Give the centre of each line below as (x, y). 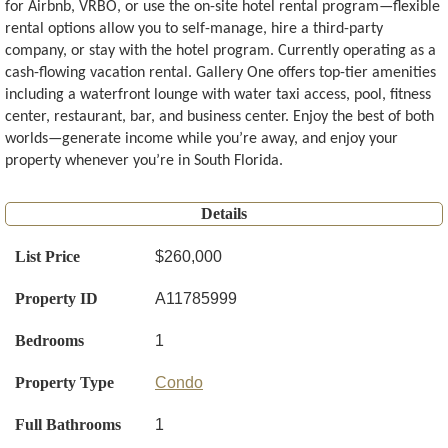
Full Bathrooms (68, 425)
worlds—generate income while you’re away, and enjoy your (201, 139)
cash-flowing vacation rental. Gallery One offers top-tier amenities (220, 73)
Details (224, 214)
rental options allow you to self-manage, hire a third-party (194, 29)
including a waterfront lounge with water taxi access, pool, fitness (218, 95)
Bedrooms (49, 341)
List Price (47, 257)
